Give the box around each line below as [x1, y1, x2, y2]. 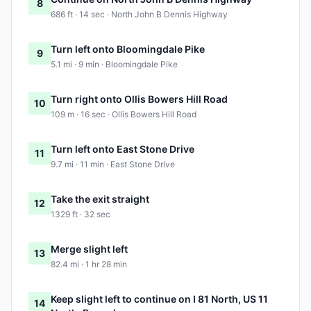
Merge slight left [51, 243, 128, 255]
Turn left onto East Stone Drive [51, 143, 194, 155]
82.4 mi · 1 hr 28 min [51, 259, 127, 270]
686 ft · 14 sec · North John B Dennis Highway [51, 9, 228, 20]
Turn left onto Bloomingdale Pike [51, 43, 205, 56]
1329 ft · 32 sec [51, 209, 110, 220]
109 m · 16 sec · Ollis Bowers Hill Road [51, 109, 196, 120]
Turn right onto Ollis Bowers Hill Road [51, 93, 228, 106]
